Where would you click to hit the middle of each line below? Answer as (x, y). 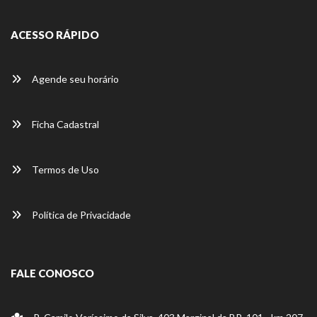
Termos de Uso (64, 169)
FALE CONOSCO (52, 273)
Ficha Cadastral (64, 124)
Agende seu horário (74, 79)
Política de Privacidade (80, 214)
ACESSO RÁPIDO (55, 34)
